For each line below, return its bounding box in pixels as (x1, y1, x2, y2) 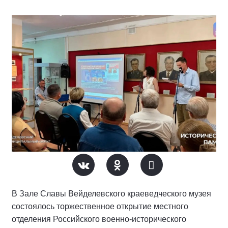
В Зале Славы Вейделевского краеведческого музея (12, 189, 211, 198)
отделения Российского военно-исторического (12, 215, 186, 224)
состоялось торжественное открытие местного (12, 202, 188, 211)
